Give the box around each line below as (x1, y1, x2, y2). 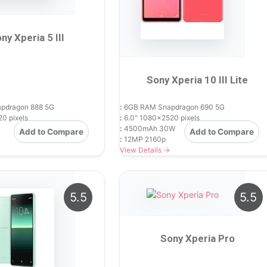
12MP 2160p (122, 134, 166, 144)
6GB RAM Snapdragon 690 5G (122, 102, 225, 111)
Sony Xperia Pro (160, 232, 235, 244)
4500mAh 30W (122, 123, 176, 133)
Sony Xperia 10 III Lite (147, 73, 249, 86)
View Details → (120, 145, 170, 154)
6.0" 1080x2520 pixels (122, 113, 200, 122)
